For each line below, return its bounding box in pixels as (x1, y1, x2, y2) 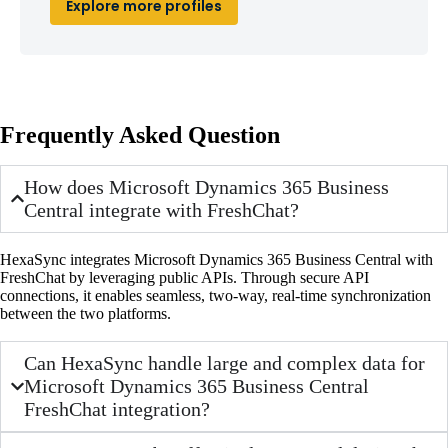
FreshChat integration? (24, 397, 211, 420)
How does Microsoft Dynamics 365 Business (24, 175, 390, 198)
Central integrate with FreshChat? (24, 198, 300, 221)
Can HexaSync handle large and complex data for (24, 351, 426, 374)
